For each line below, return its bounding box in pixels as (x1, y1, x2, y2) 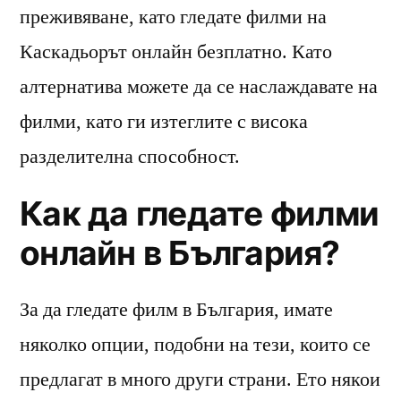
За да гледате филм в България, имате (20, 296, 333, 322)
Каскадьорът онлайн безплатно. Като (20, 38, 332, 64)
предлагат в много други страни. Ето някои (20, 366, 380, 392)
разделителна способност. (20, 143, 240, 169)
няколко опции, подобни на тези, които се (20, 331, 371, 357)
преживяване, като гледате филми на (20, 4, 327, 30)
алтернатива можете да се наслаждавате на (20, 73, 378, 99)
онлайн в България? (20, 232, 340, 273)
